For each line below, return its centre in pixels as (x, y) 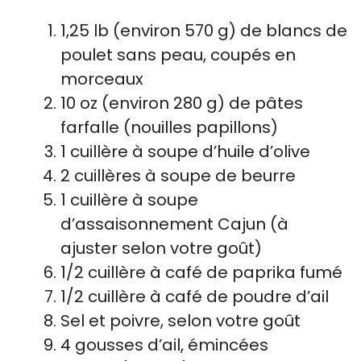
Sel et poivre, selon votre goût (180, 320)
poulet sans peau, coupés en (178, 54)
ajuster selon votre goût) (161, 248)
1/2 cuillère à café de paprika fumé (201, 272)
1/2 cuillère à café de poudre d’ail (195, 296)
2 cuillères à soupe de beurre (178, 175)
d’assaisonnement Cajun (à (174, 224)
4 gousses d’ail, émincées (164, 344)
